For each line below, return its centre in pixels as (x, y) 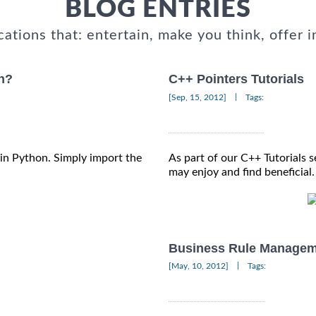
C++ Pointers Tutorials (236, 79)
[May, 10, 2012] (199, 266)
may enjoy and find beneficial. (242, 172)
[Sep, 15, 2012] (197, 97)
